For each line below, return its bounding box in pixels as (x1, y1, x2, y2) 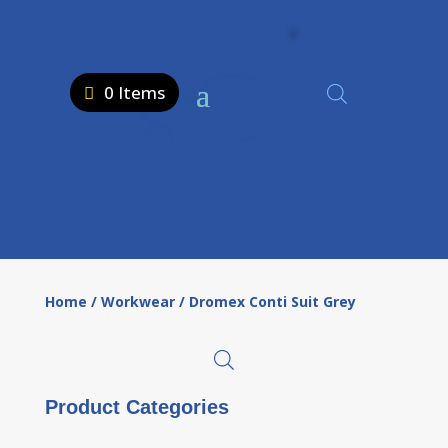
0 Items (104, 81, 165, 104)
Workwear (100, 292, 175, 311)
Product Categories (44, 395, 229, 418)
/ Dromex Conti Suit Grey (174, 292, 356, 311)
